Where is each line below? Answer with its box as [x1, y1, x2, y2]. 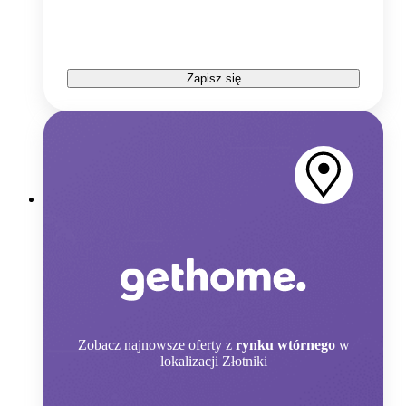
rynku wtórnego [235, 337, 335, 353]
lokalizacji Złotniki [159, 353, 267, 370]
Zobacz [77, 337, 121, 353]
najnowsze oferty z [123, 337, 232, 353]
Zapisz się [186, 71, 241, 85]
